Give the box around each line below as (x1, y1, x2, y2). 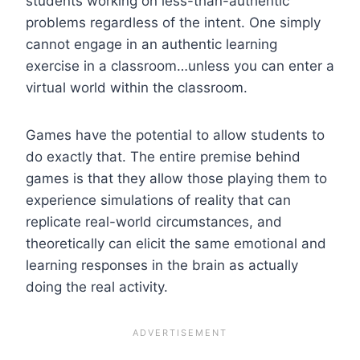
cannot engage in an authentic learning (26, 35, 277, 52)
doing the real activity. (26, 278, 168, 295)
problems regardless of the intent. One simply (26, 14, 321, 31)
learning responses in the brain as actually (26, 256, 298, 273)
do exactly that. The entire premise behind (26, 148, 301, 165)
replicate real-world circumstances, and (26, 213, 282, 230)
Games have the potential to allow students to (26, 126, 325, 143)
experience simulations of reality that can (26, 191, 291, 208)
